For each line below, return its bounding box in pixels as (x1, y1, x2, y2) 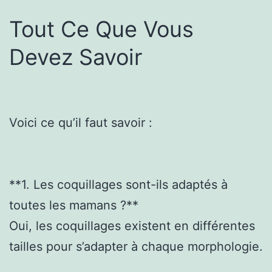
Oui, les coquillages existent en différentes (9, 218, 255, 233)
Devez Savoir (9, 43, 142, 70)
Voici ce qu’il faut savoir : (9, 115, 152, 130)
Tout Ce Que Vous (9, 15, 194, 42)
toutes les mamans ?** (9, 197, 138, 212)
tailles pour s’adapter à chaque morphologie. (9, 239, 263, 254)
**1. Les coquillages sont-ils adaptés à (9, 177, 228, 192)
